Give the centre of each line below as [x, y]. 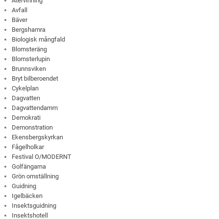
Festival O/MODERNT [42, 157]
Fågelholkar [28, 147]
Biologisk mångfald [39, 40]
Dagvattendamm [35, 108]
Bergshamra [29, 30]
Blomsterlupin [31, 59]
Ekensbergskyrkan [38, 137]
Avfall [20, 10]
